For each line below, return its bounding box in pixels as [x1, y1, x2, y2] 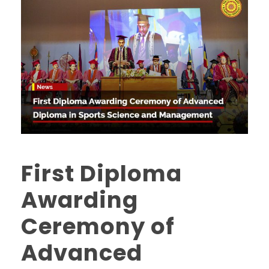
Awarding [21, 184, 138, 216]
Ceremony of [21, 211, 175, 243]
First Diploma [21, 158, 182, 190]
